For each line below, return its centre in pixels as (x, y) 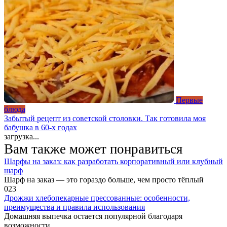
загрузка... (22, 137)
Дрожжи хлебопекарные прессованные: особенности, (97, 198)
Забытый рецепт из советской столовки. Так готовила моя (105, 119)
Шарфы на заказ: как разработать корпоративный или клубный (113, 162)
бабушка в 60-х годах (41, 128)
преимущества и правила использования (74, 207)
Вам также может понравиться (93, 149)
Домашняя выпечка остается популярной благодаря (93, 216)
